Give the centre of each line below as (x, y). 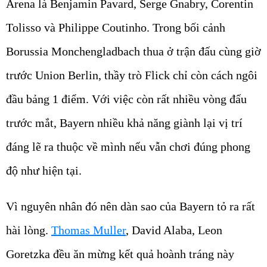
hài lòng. (29, 230)
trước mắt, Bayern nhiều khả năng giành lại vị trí (124, 123)
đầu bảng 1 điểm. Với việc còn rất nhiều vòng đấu (126, 99)
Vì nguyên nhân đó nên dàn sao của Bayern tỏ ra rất (131, 206)
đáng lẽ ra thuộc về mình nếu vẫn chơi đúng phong (128, 147)
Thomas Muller (89, 230)
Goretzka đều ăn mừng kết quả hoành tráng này (120, 254)
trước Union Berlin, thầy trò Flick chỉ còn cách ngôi (132, 75)
